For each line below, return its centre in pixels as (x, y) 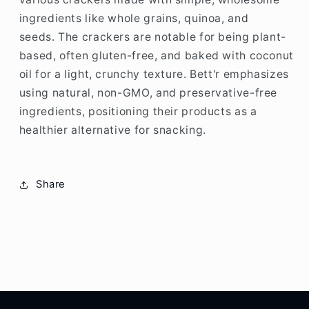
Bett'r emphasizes (239, 74)
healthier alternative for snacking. (112, 130)
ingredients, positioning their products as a (138, 112)
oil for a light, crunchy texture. (103, 74)
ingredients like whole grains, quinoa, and (134, 19)
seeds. (37, 37)
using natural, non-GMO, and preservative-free (148, 93)
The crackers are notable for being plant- (172, 37)
